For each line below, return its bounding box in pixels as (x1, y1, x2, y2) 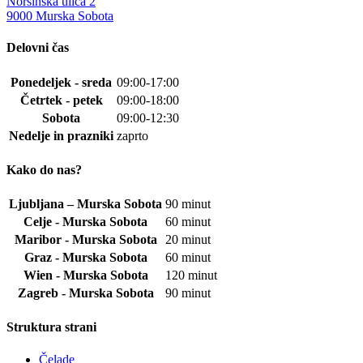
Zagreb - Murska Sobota (17, 286, 154, 301)
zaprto (117, 128, 148, 143)
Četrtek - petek (19, 92, 103, 107)
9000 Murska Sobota (6, 9, 113, 23)
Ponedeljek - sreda (11, 75, 112, 89)
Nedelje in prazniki (9, 128, 113, 143)
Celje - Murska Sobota (23, 215, 147, 229)
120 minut (165, 268, 217, 283)
